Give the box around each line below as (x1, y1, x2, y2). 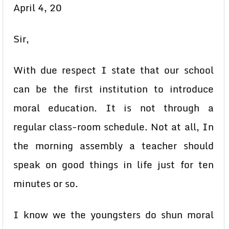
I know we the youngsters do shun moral (13, 207, 214, 222)
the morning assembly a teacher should (13, 138, 214, 153)
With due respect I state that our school (13, 62, 214, 78)
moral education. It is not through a (13, 100, 214, 116)
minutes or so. (13, 176, 78, 191)
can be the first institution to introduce (13, 81, 214, 97)
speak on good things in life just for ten (13, 157, 214, 172)
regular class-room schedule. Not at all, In (13, 119, 214, 134)
